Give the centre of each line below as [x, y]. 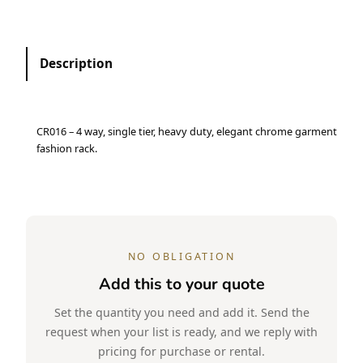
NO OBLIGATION [181, 256]
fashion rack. [66, 148]
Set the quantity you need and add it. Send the [181, 312]
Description [77, 64]
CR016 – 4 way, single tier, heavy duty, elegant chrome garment [186, 131]
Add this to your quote [181, 284]
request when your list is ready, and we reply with [181, 331]
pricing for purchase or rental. [181, 351]
